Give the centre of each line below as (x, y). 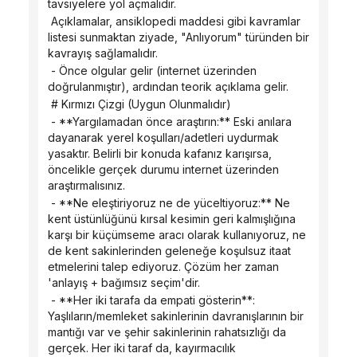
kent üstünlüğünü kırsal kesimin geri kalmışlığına (172, 219)
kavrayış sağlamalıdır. (103, 53)
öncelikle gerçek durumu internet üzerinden (163, 169)
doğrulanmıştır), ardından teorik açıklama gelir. (168, 86)
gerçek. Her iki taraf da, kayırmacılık (142, 348)
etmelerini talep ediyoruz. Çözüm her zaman (163, 267)
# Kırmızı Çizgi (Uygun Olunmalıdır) (141, 104)
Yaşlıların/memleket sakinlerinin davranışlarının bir (176, 316)
